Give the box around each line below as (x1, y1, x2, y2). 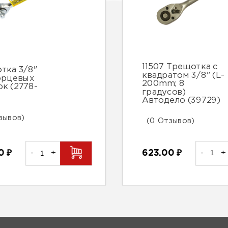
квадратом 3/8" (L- (142, 72, 224, 80)
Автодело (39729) (142, 97, 220, 105)
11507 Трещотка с (142, 64, 218, 71)
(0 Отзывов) (147, 118, 195, 124)
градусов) (142, 89, 186, 97)
